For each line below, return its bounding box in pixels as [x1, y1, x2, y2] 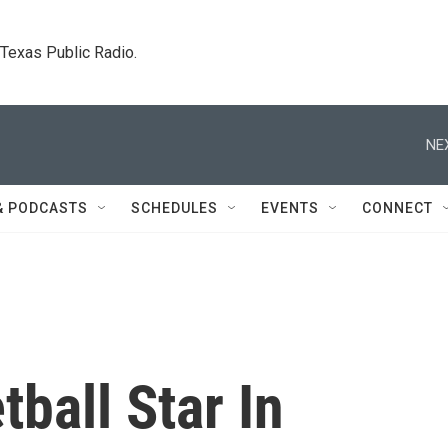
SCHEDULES [131, 200, 218, 216]
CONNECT [362, 200, 433, 216]
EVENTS [261, 200, 319, 216]
